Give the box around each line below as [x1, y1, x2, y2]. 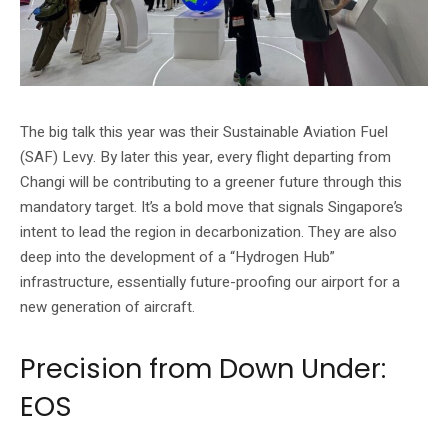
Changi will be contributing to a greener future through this [20, 170, 402, 193]
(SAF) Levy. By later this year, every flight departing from [20, 145, 391, 168]
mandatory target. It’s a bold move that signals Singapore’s [20, 195, 403, 218]
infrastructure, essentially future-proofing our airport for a [20, 270, 400, 293]
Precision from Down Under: [20, 349, 386, 387]
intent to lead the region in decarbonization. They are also [20, 220, 397, 243]
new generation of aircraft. [20, 295, 195, 318]
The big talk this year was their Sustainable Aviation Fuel [20, 120, 388, 143]
